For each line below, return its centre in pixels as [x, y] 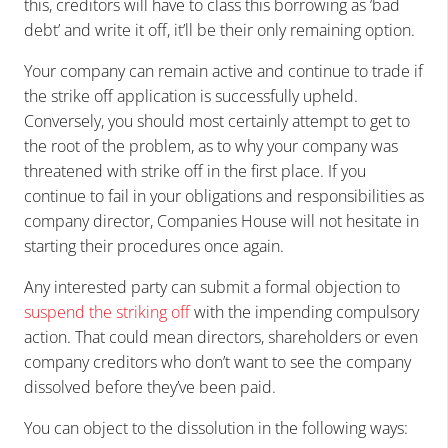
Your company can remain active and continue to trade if [223, 71]
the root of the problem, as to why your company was [211, 146]
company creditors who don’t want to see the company [217, 362]
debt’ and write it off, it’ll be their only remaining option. [219, 30]
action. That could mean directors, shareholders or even [221, 337]
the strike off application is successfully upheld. [191, 96]
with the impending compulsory [304, 312]
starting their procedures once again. [154, 246]
